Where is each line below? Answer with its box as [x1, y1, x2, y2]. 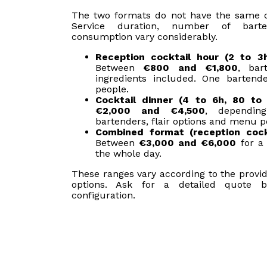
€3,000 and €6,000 [139, 137, 237, 149]
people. [95, 83, 129, 95]
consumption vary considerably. [72, 31, 218, 43]
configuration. [72, 190, 135, 201]
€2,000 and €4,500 [95, 105, 205, 117]
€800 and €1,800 [143, 62, 238, 74]
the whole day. [95, 148, 162, 160]
